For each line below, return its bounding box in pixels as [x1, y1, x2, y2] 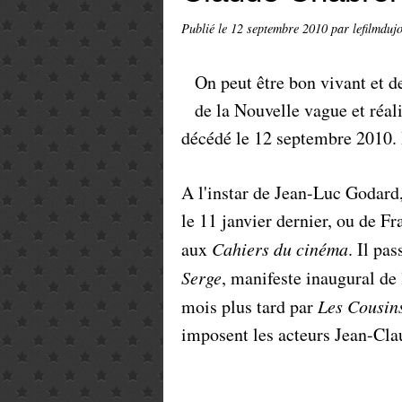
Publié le [181, 20, 231, 37]
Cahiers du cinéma [212, 237, 348, 260]
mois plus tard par [181, 294, 318, 319]
